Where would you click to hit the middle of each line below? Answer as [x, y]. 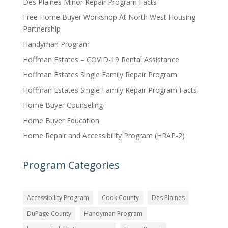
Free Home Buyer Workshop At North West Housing [109, 17]
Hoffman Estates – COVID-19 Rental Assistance [101, 60]
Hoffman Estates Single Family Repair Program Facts [110, 90]
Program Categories [71, 165]
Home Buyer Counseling [63, 105]
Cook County [120, 198]
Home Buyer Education [61, 121]
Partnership [41, 29]
